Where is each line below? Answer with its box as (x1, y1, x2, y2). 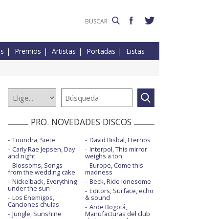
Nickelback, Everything (12, 177, 77, 186)
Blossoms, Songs (12, 161, 63, 170)
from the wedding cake (8, 168, 75, 177)
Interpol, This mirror (89, 145, 147, 154)
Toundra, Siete (12, 135, 55, 145)
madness (85, 168, 112, 177)
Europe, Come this (89, 161, 143, 170)
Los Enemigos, (12, 193, 54, 202)
